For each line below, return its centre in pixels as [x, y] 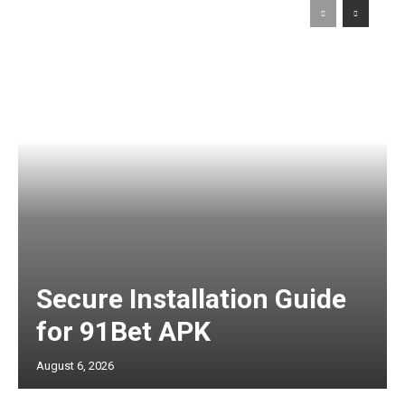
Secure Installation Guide [191, 299]
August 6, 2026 [75, 366]
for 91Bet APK [123, 332]
